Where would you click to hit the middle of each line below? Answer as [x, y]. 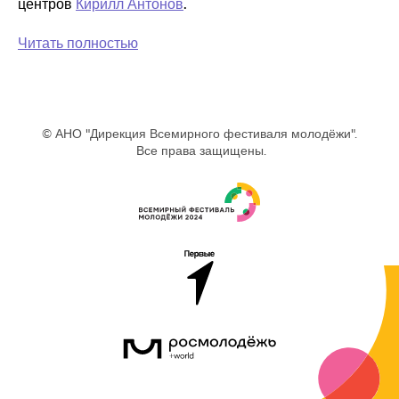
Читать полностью [78, 43]
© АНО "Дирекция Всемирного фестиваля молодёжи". [199, 134]
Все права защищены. [201, 151]
